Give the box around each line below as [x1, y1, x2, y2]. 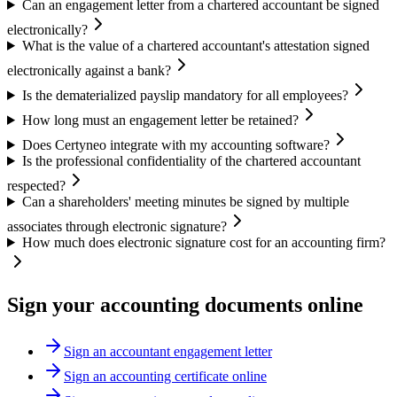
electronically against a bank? [7, 62, 171, 78]
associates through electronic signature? [7, 218, 227, 234]
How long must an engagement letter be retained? [21, 112, 299, 128]
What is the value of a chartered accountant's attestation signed [21, 37, 370, 53]
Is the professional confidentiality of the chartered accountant [21, 152, 361, 168]
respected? [7, 177, 66, 193]
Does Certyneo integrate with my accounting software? [21, 136, 330, 152]
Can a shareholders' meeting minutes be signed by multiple [21, 193, 349, 209]
